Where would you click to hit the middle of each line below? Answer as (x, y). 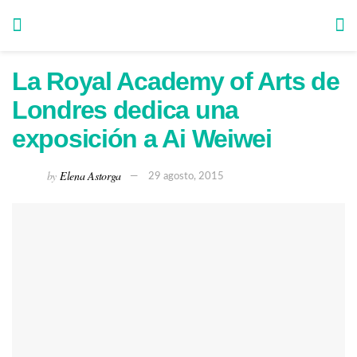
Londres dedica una (125, 110)
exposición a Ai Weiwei (142, 139)
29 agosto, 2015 (186, 177)
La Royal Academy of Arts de (176, 81)
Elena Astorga (90, 175)
